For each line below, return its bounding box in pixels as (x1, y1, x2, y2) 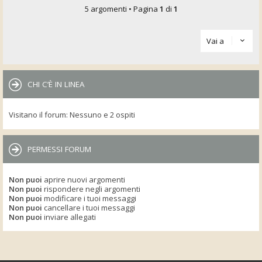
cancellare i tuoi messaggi (42, 202, 135, 213)
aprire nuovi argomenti (42, 174, 125, 185)
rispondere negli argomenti (42, 183, 140, 194)
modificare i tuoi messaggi (42, 192, 136, 204)
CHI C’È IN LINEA (27, 79, 85, 89)
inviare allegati (42, 211, 96, 222)
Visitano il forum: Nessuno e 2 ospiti (9, 109, 135, 120)
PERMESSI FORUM (27, 143, 91, 154)
